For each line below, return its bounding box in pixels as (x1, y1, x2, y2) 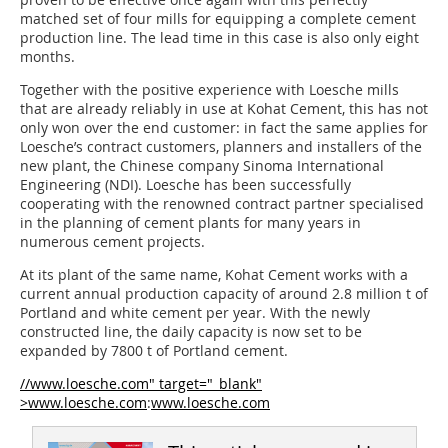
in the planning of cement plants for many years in (20, 212, 361, 232)
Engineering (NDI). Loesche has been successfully (20, 174, 351, 194)
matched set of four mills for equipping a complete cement (20, 8, 416, 28)
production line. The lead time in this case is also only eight (20, 27, 419, 47)
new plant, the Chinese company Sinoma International (20, 155, 384, 175)
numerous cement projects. (20, 231, 205, 251)
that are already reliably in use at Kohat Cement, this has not (20, 98, 428, 118)
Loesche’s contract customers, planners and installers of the (20, 136, 422, 156)
